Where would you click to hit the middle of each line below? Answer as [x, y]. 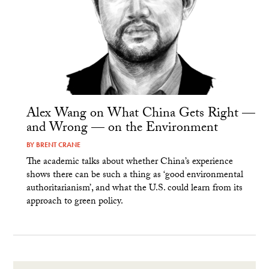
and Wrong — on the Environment [122, 129]
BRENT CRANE [58, 145]
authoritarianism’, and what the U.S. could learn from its [134, 189]
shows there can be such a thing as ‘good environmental [134, 176]
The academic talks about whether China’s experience [129, 163]
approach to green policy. [74, 202]
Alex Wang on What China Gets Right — [141, 115]
